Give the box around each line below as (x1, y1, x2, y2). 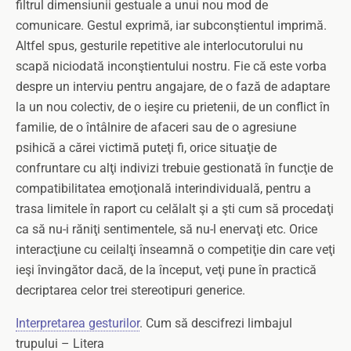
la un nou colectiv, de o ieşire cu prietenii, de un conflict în (16, 100, 330, 114)
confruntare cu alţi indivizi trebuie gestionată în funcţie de (16, 161, 333, 175)
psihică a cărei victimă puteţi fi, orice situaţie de (16, 140, 277, 155)
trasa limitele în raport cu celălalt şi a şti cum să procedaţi (16, 201, 334, 216)
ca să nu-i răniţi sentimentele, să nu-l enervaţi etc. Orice (16, 222, 317, 237)
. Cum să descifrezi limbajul (139, 316, 292, 331)
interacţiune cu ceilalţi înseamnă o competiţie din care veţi (16, 242, 335, 257)
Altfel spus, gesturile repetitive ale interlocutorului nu (16, 38, 303, 53)
